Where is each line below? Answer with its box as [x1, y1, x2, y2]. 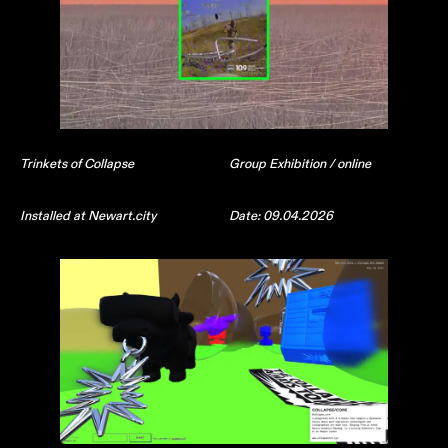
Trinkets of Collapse [20, 155, 134, 173]
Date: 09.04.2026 [228, 207, 333, 225]
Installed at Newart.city [20, 207, 156, 225]
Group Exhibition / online [228, 155, 371, 173]
